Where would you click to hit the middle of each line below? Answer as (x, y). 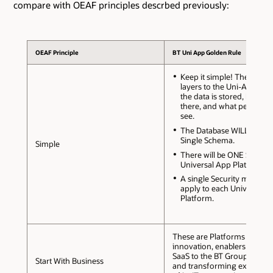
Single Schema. (207, 140)
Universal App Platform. (223, 164)
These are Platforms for (215, 237)
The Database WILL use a (225, 131)
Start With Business (69, 261)
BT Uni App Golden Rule (207, 53)
